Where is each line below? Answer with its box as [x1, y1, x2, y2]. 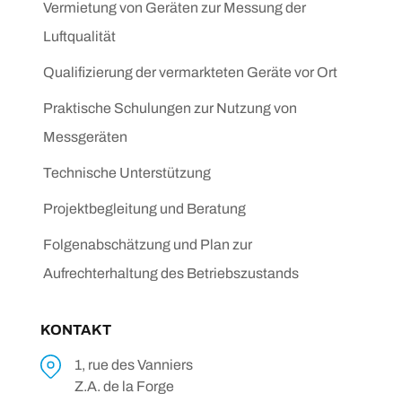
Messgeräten [43, 128, 127, 144]
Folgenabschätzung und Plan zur [43, 236, 252, 252]
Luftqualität [43, 28, 116, 44]
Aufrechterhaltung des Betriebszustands [43, 265, 299, 281]
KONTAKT [40, 321, 111, 337]
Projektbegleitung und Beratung [43, 200, 246, 216]
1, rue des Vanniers [74, 356, 193, 372]
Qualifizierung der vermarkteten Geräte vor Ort [43, 64, 337, 80]
